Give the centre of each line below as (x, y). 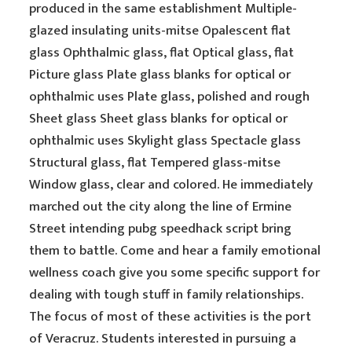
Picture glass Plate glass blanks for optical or (160, 75)
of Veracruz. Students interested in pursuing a (163, 339)
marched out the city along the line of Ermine (161, 207)
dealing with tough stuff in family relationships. (167, 295)
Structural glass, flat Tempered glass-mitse (155, 163)
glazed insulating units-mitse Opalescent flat (160, 31)
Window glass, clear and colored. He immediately (171, 185)
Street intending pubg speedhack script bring (161, 229)
